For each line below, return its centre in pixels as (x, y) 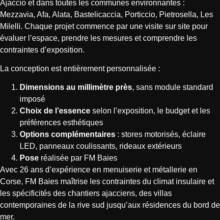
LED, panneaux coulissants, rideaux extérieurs (101, 146)
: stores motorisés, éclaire (161, 135)
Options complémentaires (68, 135)
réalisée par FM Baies (78, 158)
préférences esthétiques (61, 123)
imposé (32, 99)
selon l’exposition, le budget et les (150, 111)
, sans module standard (173, 87)
